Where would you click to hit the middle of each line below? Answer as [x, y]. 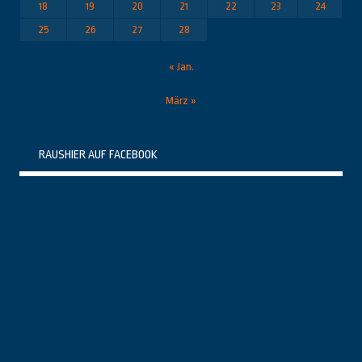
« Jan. [181, 67]
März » [181, 101]
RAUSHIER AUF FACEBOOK [98, 155]
